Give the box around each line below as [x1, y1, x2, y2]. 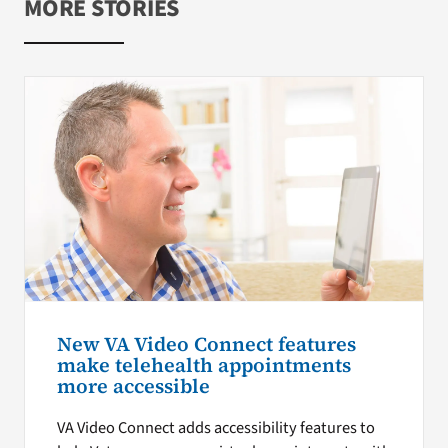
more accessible [56, 372, 210, 400]
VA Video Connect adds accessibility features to [56, 416, 375, 441]
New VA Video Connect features [56, 330, 356, 358]
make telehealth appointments [56, 351, 351, 379]
